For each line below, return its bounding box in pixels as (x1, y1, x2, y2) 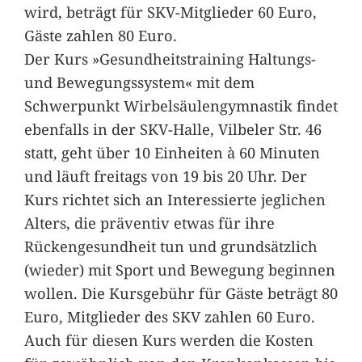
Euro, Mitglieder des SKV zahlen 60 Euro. (23, 305, 315, 326)
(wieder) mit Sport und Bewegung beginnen (23, 259, 335, 280)
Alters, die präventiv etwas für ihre (23, 212, 275, 233)
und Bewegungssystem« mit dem (23, 71, 255, 92)
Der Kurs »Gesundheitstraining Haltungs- (23, 48, 316, 69)
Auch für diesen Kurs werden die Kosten (23, 329, 314, 350)
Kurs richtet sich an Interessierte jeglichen (23, 188, 326, 209)
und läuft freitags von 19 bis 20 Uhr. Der (23, 165, 307, 186)
